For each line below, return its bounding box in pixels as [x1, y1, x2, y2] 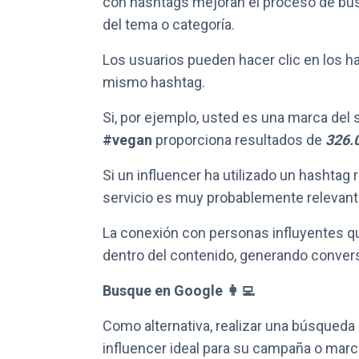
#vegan [103, 131, 155, 148]
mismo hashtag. [103, 74, 205, 91]
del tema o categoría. [103, 16, 235, 33]
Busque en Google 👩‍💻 [103, 282, 255, 299]
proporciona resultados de [155, 131, 325, 148]
